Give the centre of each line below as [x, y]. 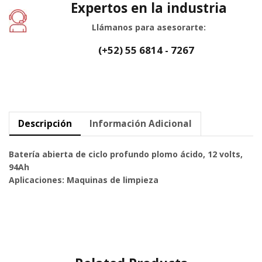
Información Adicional [141, 124]
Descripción [45, 124]
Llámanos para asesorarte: [149, 27]
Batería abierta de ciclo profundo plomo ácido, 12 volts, [126, 154]
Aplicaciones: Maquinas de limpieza [84, 180]
